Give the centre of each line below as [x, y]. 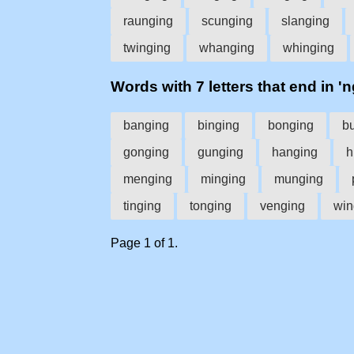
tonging [211, 205]
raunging [148, 21]
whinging [309, 47]
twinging [147, 47]
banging [146, 125]
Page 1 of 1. [144, 243]
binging [218, 125]
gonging [146, 152]
